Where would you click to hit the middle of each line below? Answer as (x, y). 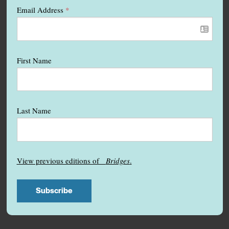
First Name (34, 60)
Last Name (34, 111)
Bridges (118, 160)
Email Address (41, 10)
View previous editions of (61, 160)
